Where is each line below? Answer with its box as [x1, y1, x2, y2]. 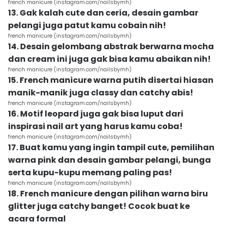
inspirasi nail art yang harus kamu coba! [8, 121, 183, 132]
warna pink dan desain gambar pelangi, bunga [8, 154, 211, 166]
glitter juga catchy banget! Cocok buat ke [8, 200, 190, 212]
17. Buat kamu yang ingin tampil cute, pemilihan [8, 142, 214, 153]
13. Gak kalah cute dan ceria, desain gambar [8, 7, 198, 19]
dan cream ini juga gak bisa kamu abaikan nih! [8, 53, 211, 65]
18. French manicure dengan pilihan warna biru [8, 188, 208, 199]
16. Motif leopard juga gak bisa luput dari [8, 108, 183, 120]
